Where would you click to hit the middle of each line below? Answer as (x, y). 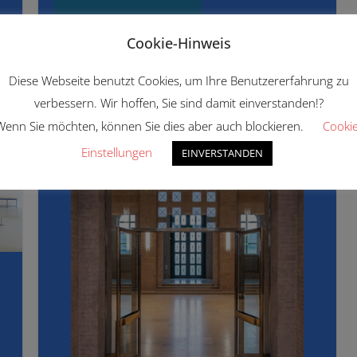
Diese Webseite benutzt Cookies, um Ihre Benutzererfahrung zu (178, 80)
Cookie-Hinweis (178, 43)
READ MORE (128, 18)
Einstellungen (116, 152)
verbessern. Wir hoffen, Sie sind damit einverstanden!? (178, 103)
